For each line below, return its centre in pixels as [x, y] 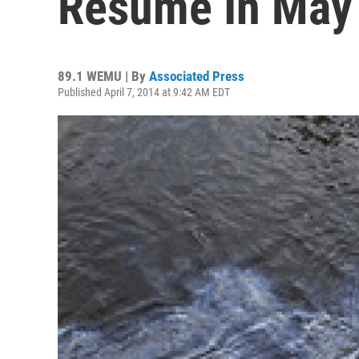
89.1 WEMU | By [103, 76]
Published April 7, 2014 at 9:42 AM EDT [144, 92]
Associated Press [197, 76]
